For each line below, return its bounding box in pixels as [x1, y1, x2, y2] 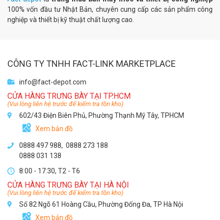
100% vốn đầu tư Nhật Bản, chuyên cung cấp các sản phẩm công [7, 5, 213, 13]
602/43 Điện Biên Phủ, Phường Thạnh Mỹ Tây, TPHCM [19, 111, 184, 119]
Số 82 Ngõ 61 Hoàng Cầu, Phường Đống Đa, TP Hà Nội [19, 200, 183, 208]
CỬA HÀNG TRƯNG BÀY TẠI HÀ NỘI [7, 180, 129, 190]
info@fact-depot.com [19, 78, 86, 86]
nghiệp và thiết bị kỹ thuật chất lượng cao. [7, 16, 134, 24]
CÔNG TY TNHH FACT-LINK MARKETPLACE [7, 58, 176, 69]
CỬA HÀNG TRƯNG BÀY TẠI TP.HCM [7, 91, 131, 101]
